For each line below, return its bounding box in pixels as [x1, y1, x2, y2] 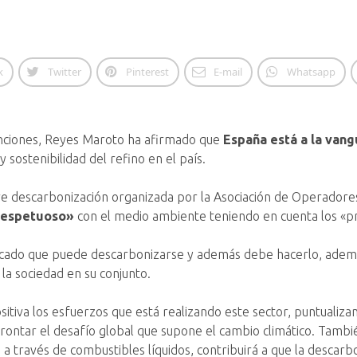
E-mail [213, 65, 242, 79]
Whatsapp [286, 65, 335, 79]
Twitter [47, 65, 81, 79]
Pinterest [125, 65, 169, 79]
